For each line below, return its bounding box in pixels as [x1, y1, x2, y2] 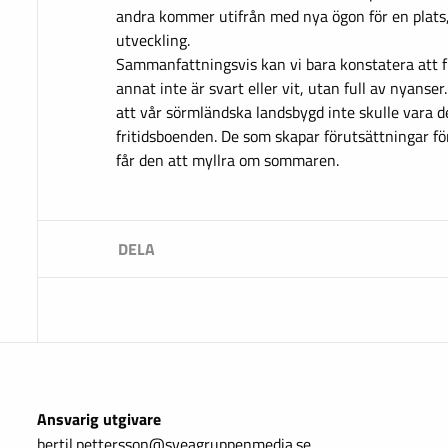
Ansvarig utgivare [37, 407, 161, 431]
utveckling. [116, 28, 190, 52]
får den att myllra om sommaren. [116, 148, 339, 172]
